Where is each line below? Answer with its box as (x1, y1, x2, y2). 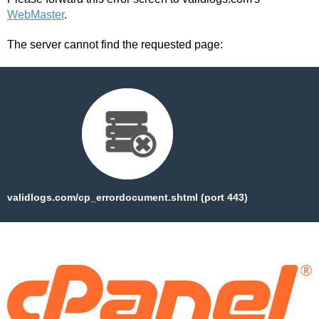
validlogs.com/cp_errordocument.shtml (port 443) (7, 192, 248, 204)
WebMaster (7, 9, 64, 21)
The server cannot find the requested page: (7, 38, 223, 51)
